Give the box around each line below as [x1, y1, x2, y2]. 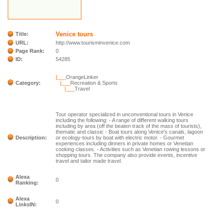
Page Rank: [15, 48, 45, 54]
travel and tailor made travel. [56, 158, 123, 164]
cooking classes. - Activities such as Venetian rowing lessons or [56, 146, 206, 152]
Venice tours [56, 31, 93, 38]
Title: [15, 31, 29, 37]
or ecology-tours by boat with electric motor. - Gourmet [56, 135, 185, 140]
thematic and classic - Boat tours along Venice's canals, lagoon [56, 129, 203, 135]
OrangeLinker [66, 74, 99, 80]
